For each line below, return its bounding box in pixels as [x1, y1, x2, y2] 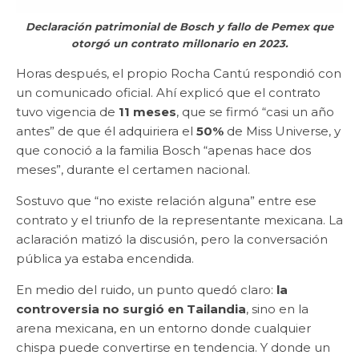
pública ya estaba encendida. [16, 250, 194, 266]
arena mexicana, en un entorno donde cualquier [16, 320, 311, 336]
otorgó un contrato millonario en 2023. [71, 36, 288, 50]
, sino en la [246, 301, 309, 317]
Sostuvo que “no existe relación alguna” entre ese [16, 192, 317, 208]
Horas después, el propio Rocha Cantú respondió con [16, 65, 341, 81]
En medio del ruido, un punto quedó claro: [16, 281, 276, 297]
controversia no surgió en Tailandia [16, 301, 246, 317]
